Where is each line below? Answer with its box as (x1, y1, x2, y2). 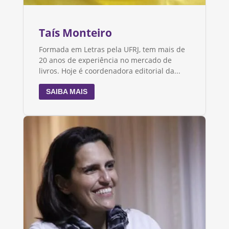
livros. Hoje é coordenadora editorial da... (38, 66, 180, 76)
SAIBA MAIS (45, 87, 87, 96)
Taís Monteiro (38, 25, 112, 40)
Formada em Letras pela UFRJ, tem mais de (38, 44, 185, 55)
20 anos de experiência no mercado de (38, 55, 172, 65)
